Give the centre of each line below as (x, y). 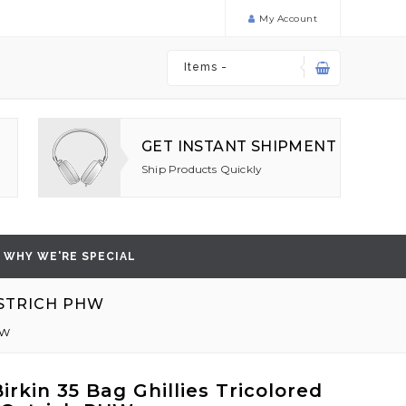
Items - (202, 67)
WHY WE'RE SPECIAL (70, 256)
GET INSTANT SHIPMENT (239, 146)
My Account (288, 18)
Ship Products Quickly (202, 169)
